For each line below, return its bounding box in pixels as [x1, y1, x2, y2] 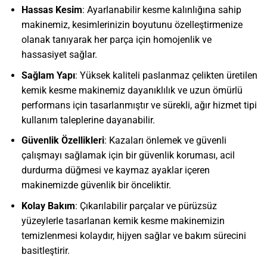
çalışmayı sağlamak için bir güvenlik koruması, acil [21, 150, 235, 162]
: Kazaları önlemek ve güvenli [104, 135, 226, 147]
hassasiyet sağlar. [21, 49, 97, 61]
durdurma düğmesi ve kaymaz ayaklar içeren [21, 164, 210, 176]
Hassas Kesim [21, 4, 82, 16]
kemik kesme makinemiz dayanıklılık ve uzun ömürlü [21, 84, 243, 96]
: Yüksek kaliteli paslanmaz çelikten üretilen [74, 69, 257, 81]
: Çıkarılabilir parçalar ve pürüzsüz [74, 200, 217, 212]
